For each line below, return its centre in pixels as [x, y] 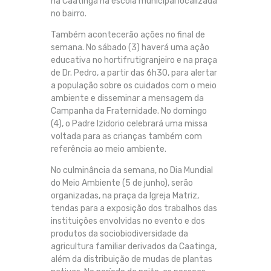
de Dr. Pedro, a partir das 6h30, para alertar [134, 73]
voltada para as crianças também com [126, 137]
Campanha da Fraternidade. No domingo [129, 111]
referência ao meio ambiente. [109, 149]
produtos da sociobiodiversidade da [119, 234]
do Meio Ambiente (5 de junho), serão [122, 183]
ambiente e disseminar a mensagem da [127, 99]
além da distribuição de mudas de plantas [132, 260]
